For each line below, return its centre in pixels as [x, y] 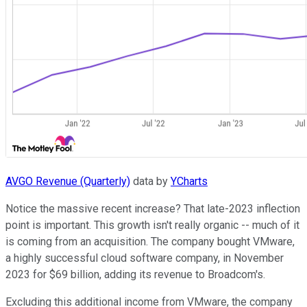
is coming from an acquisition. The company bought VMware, [150, 241]
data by [150, 181]
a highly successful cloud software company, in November [145, 258]
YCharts [189, 181]
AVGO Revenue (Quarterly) [68, 181]
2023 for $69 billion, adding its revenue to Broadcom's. [135, 274]
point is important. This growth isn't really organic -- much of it [152, 225]
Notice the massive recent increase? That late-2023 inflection [153, 208]
